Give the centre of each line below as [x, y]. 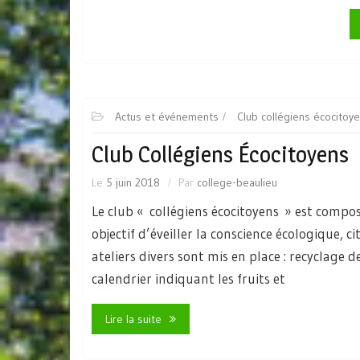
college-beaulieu [237, 182]
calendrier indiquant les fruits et [188, 278]
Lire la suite [133, 319]
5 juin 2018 [133, 182]
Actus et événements [167, 116]
